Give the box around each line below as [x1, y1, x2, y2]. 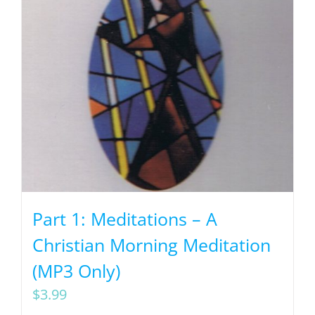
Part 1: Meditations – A [32, 206, 217, 231]
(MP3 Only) [32, 258, 120, 283]
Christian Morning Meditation [32, 232, 271, 257]
